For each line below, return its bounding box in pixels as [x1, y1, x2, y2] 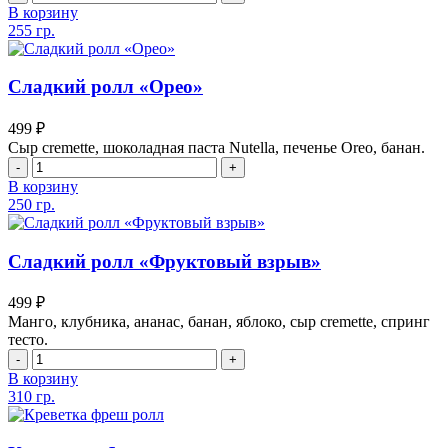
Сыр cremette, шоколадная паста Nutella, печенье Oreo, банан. [8, 138, 425, 156]
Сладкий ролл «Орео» [8, 76, 203, 98]
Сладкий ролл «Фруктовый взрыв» [8, 250, 321, 272]
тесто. [8, 331, 48, 349]
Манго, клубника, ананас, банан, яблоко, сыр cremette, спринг [8, 313, 430, 331]
